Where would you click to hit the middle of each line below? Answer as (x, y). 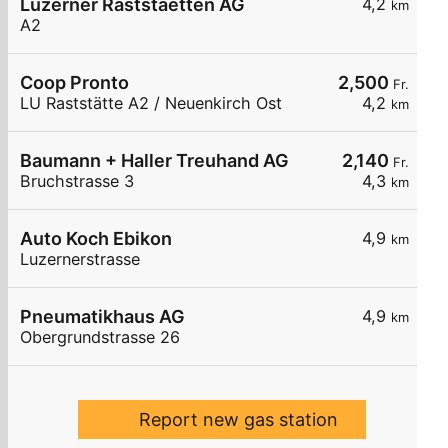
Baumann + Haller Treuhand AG (154, 161)
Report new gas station (238, 420)
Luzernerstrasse (80, 259)
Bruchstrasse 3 (77, 181)
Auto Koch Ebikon (96, 239)
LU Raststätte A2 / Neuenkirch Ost (151, 103)
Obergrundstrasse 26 (100, 337)
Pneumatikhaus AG (102, 317)
